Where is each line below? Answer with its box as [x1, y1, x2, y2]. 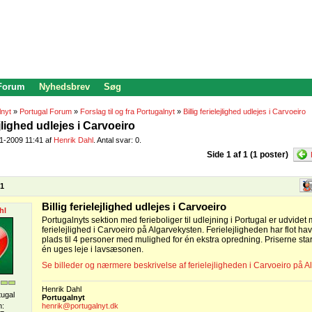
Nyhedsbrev [39, 81, 90, 92]
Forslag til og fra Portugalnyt [80, 107, 175, 116]
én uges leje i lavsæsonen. [42, 244, 143, 254]
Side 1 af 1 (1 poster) [207, 150, 288, 159]
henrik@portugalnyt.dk [42, 302, 118, 310]
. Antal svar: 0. [93, 136, 141, 144]
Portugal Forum [19, 107, 72, 116]
